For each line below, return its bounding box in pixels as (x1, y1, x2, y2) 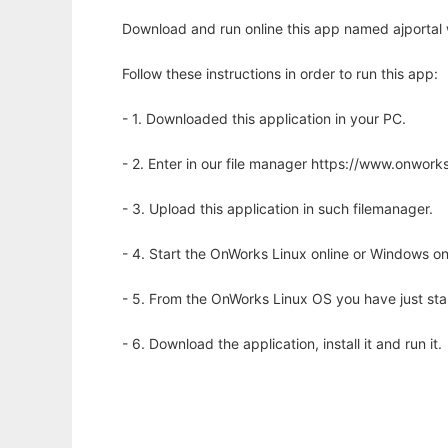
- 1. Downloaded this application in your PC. (122, 110, 406, 128)
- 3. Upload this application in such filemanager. (122, 200, 433, 218)
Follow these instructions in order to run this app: (122, 65, 438, 83)
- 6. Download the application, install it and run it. (122, 335, 442, 353)
